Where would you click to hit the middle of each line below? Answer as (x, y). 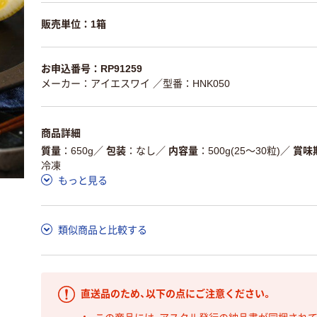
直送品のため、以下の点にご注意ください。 (177, 294)
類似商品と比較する (103, 230)
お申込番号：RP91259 (92, 69)
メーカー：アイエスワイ (96, 83)
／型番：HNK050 (191, 83)
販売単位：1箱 (74, 24)
